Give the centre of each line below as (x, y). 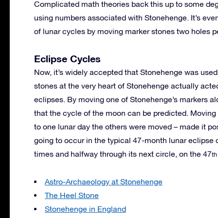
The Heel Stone (72, 195)
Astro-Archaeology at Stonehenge (104, 181)
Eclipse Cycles (67, 58)
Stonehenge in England (85, 209)
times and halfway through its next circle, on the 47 (123, 154)
